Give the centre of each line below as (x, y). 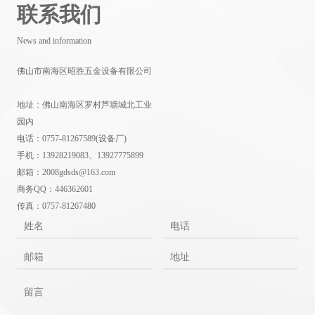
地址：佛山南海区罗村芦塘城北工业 (84, 105)
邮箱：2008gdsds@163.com (66, 173)
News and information (54, 41)
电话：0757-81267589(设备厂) (72, 139)
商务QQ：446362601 (54, 189)
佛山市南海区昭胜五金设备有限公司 (84, 71)
